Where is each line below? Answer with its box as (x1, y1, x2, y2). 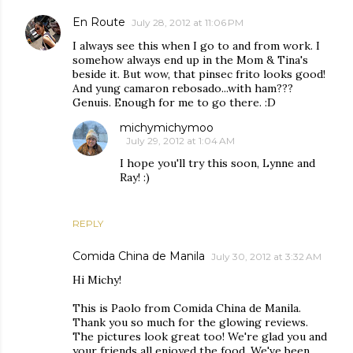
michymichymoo (120, 120, 214, 135)
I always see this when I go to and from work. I (72, 38, 320, 53)
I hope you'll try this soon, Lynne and (120, 155, 315, 170)
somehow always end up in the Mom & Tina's (72, 52, 308, 67)
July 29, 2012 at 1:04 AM (126, 134, 235, 147)
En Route (72, 14, 125, 29)
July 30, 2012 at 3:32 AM (211, 250, 321, 262)
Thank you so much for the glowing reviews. (72, 314, 308, 329)
